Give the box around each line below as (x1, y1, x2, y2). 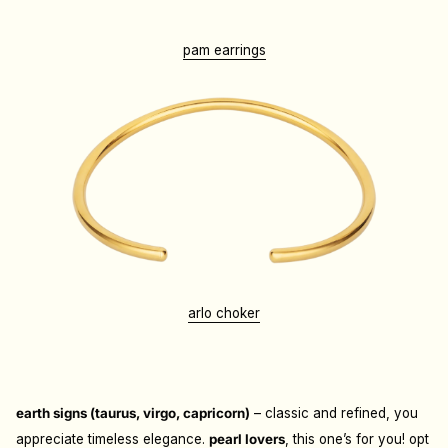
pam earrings (182, 42, 266, 59)
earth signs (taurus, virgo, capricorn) (16, 405, 250, 422)
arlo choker (188, 305, 260, 322)
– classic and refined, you (250, 405, 418, 422)
